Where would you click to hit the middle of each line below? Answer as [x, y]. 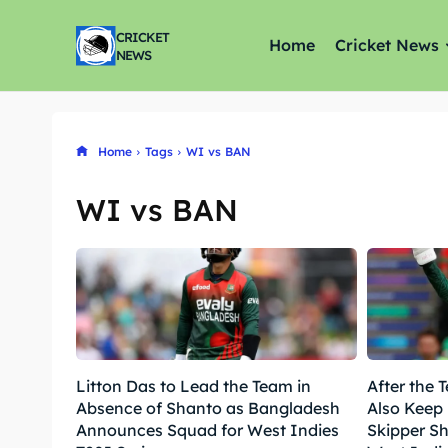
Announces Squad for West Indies [207, 430]
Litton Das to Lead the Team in [193, 386]
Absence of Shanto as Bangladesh [208, 408]
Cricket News [387, 45]
